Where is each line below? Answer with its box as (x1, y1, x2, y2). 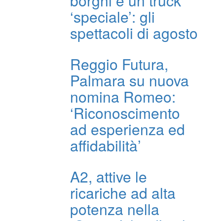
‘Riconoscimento (70, 102, 180, 123)
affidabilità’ (70, 134, 141, 156)
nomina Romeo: (70, 85, 176, 107)
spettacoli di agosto (70, 22, 198, 43)
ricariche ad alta (70, 182, 176, 203)
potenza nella (70, 198, 159, 220)
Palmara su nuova (70, 69, 189, 91)
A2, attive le (70, 165, 147, 187)
